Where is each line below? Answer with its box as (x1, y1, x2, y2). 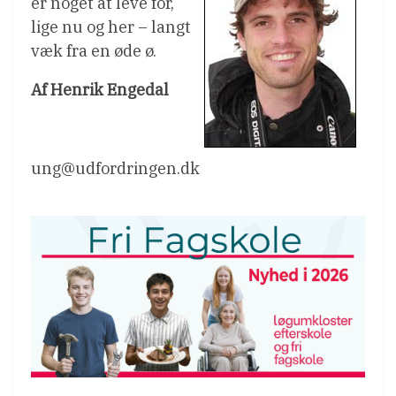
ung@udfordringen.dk (31, 158, 200, 179)
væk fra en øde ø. (31, 41, 156, 61)
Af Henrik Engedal (31, 80, 169, 100)
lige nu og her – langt (31, 17, 191, 37)
